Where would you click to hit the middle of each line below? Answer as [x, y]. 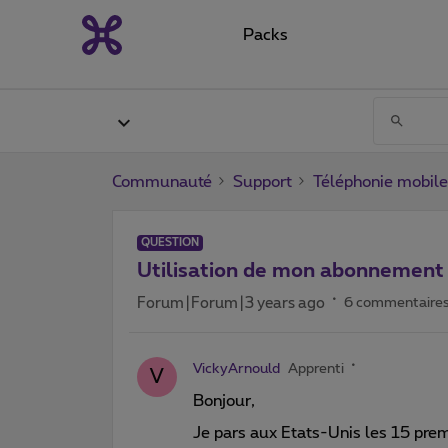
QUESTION [170, 242]
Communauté [162, 181]
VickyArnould [236, 368]
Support [262, 181]
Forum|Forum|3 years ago [231, 303]
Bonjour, [226, 400]
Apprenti [316, 368]
